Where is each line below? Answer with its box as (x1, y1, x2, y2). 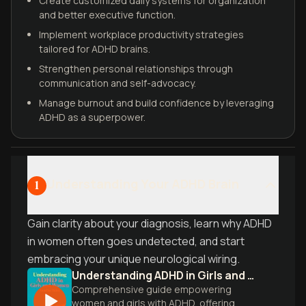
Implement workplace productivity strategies (39, 28, 244, 41)
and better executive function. (39, 8, 176, 21)
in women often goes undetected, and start (27, 234, 245, 249)
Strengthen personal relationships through (39, 62, 233, 75)
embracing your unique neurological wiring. (27, 251, 240, 266)
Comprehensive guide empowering (72, 283, 232, 296)
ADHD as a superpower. (39, 111, 145, 124)
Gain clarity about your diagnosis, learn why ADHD (27, 216, 272, 231)
